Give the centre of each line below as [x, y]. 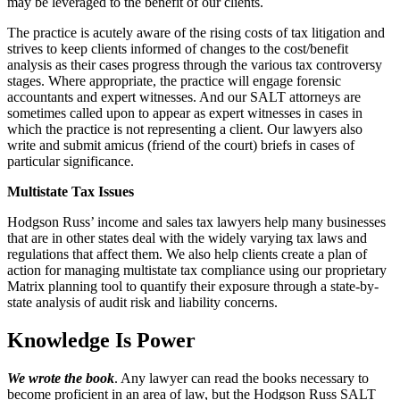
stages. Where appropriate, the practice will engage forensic [174, 81]
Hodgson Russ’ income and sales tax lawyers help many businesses [196, 222]
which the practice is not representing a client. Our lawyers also [185, 129]
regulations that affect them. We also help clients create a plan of [187, 254]
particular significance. [71, 162]
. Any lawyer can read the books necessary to [242, 379]
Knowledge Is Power [101, 341]
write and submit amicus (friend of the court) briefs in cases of [181, 146]
